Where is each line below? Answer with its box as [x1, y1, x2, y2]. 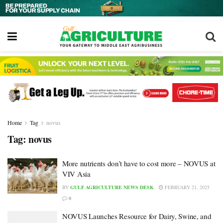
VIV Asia [62, 168, 91, 179]
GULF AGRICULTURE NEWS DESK [70, 183, 154, 191]
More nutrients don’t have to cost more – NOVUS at [62, 158, 216, 168]
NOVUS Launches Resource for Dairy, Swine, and [62, 211, 212, 221]
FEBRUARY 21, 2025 [163, 183, 210, 191]
